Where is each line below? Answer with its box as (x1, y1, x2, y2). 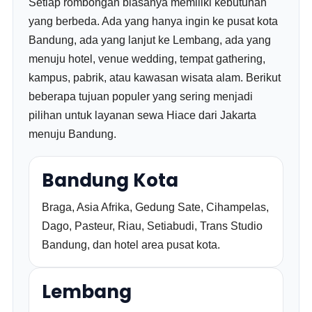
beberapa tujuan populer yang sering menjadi (29, 91, 253, 102)
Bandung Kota (42, 168, 179, 193)
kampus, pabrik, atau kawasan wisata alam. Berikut (29, 72, 281, 84)
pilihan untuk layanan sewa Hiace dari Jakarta (29, 109, 257, 121)
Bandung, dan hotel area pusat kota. (42, 239, 221, 251)
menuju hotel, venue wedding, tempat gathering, (29, 53, 266, 65)
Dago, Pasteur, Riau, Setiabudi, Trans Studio (42, 220, 263, 232)
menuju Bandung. (29, 128, 117, 140)
